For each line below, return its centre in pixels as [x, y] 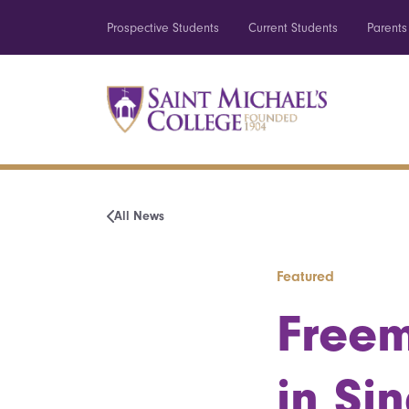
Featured [305, 276]
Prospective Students [163, 28]
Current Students [293, 28]
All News [139, 216]
